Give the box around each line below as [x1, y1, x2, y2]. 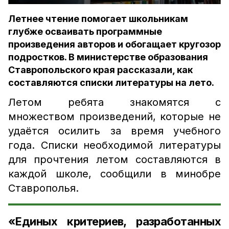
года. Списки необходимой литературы [8, 139, 221, 151]
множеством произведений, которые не [8, 110, 221, 123]
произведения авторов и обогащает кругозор [8, 39, 221, 50]
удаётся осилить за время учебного [8, 125, 221, 137]
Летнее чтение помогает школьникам [8, 13, 188, 24]
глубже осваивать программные [8, 26, 162, 37]
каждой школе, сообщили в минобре [8, 168, 221, 180]
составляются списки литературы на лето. [8, 77, 214, 88]
